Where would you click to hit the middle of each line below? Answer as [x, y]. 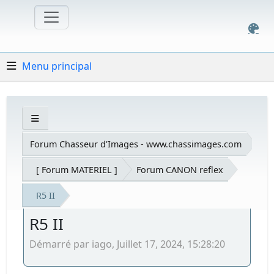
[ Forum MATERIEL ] [77, 169]
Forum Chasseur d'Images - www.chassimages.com [136, 144]
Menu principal [57, 66]
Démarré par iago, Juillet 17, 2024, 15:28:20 [128, 244]
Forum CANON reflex [180, 169]
